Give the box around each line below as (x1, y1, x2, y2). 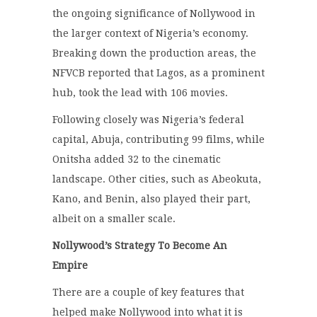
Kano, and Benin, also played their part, (52, 193, 250, 205)
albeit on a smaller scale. (52, 213, 175, 225)
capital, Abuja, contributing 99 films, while (52, 134, 265, 146)
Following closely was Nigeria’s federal (52, 114, 244, 126)
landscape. (52, 173, 108, 185)
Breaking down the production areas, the (52, 47, 256, 59)
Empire (52, 260, 88, 272)
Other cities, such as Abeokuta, (108, 173, 261, 185)
